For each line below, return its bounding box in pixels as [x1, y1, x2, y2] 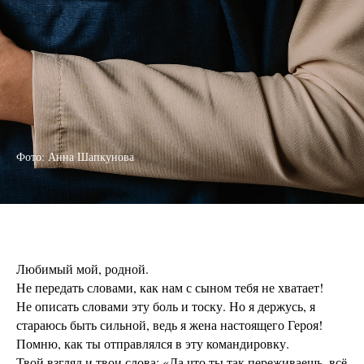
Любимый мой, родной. [16, 260, 149, 277]
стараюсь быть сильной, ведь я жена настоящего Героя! [16, 316, 323, 333]
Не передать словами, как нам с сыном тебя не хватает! [16, 279, 323, 296]
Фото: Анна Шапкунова [16, 149, 134, 164]
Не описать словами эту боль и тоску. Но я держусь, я [16, 297, 315, 314]
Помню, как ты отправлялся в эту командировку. [16, 335, 289, 352]
